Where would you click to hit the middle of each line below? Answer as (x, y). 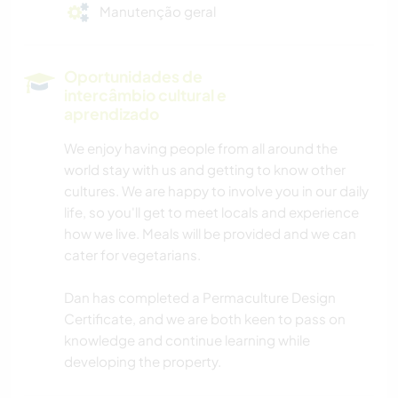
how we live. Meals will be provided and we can (210, 234)
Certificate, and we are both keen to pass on (205, 319)
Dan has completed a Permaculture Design (200, 298)
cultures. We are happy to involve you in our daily (216, 191)
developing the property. (143, 362)
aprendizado (111, 114)
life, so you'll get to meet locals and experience (211, 212)
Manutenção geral (158, 12)
